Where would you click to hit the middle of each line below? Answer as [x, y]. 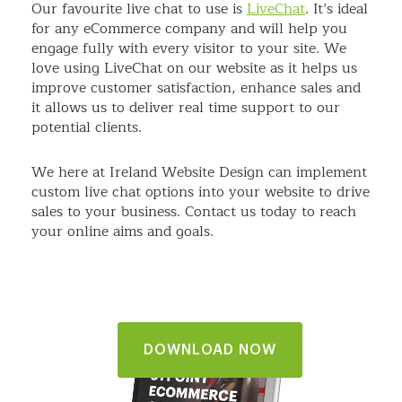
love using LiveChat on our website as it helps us [194, 69]
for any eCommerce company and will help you [189, 29]
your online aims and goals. [122, 232]
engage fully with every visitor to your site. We [189, 49]
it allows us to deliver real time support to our [186, 108]
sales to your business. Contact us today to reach [194, 212]
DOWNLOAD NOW [210, 350]
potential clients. [89, 128]
